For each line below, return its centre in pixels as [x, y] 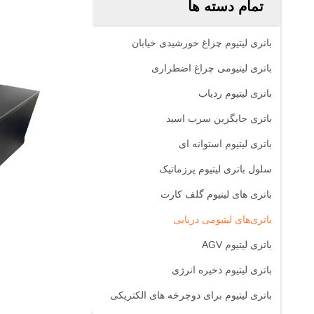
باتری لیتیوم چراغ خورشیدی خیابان [202, 43]
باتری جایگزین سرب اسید [219, 118]
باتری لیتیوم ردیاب [235, 93]
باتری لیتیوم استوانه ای [225, 144]
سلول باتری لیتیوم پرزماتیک [216, 169]
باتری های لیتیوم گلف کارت [216, 194]
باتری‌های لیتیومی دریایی [223, 219]
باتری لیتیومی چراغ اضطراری [212, 68]
